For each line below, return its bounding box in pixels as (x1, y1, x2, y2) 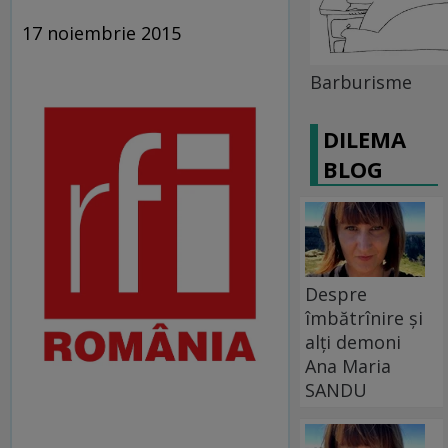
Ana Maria (305, 353, 392, 378)
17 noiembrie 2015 (22, 20, 181, 45)
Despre (305, 281, 368, 306)
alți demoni (305, 329, 402, 354)
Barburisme (310, 69, 413, 94)
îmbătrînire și (305, 305, 424, 330)
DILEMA (323, 123, 407, 154)
